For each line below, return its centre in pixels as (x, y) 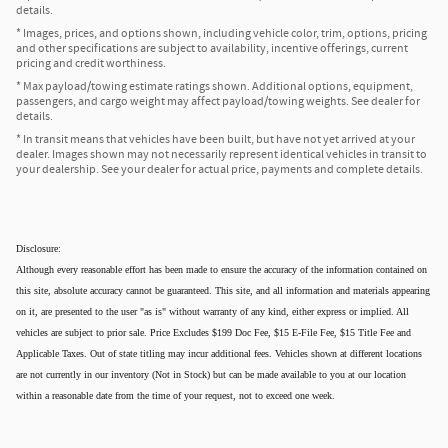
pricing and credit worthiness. (91, 64)
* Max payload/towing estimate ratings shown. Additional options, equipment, (214, 87)
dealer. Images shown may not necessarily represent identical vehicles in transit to (221, 155)
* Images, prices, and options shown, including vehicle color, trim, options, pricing (221, 34)
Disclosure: (38, 249)
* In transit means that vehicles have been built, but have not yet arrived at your (215, 140)
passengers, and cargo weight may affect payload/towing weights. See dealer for (218, 102)
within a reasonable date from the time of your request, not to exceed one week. (175, 396)
